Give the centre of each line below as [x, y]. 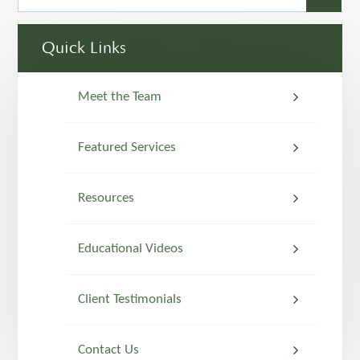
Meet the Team [120, 97]
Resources [106, 198]
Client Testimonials [130, 299]
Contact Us [109, 350]
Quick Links [84, 48]
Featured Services [127, 147]
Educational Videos [131, 249]
